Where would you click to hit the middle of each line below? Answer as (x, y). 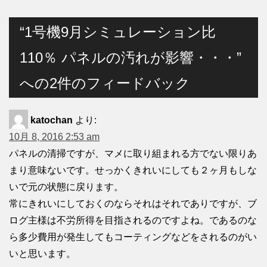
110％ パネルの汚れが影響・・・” (131, 57)
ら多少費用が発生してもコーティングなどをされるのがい (133, 237)
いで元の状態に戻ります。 (66, 187)
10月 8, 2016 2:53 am (54, 136)
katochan (52, 120)
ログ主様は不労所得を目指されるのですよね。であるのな (133, 220)
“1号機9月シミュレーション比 (118, 32)
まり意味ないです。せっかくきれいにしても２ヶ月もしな (133, 170)
